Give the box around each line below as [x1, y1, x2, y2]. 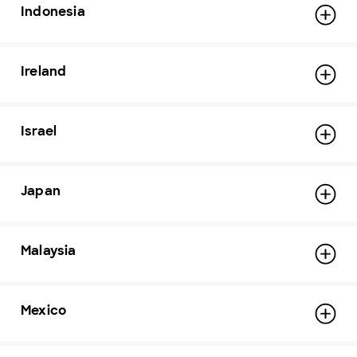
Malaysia [21, 242, 76, 259]
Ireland [21, 63, 67, 80]
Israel [21, 123, 57, 139]
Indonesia [21, 3, 85, 20]
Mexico [21, 302, 67, 319]
